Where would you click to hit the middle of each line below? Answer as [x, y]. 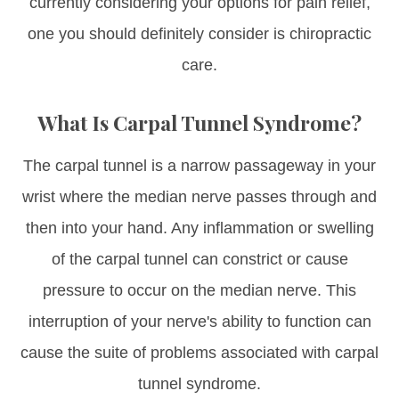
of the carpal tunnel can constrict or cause [199, 259]
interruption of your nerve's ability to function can [199, 321]
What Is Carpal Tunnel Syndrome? [199, 122]
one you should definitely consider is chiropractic [199, 33]
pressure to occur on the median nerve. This [199, 290]
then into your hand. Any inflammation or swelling [199, 228]
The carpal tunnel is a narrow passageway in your [199, 165]
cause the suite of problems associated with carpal [199, 352]
